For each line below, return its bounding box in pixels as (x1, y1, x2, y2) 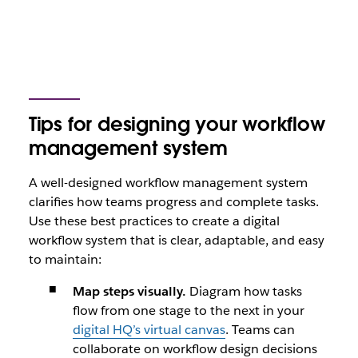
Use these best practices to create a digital (28, 213, 280, 229)
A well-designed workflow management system (28, 174, 308, 191)
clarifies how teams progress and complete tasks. (28, 193, 319, 210)
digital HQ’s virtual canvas (72, 321, 225, 338)
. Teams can (225, 321, 295, 338)
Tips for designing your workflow (28, 112, 325, 137)
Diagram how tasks (185, 283, 302, 300)
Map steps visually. (72, 283, 186, 300)
